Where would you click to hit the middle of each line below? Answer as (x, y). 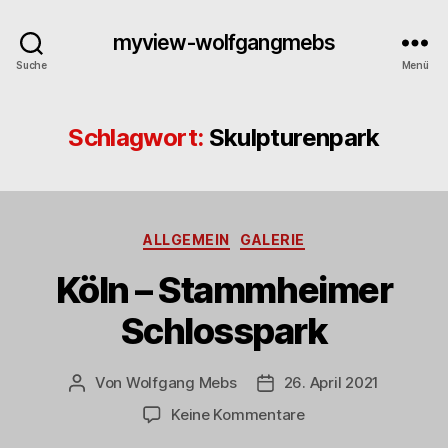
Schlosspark (224, 330)
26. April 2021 (331, 382)
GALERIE (272, 239)
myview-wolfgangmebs (224, 42)
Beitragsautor (124, 383)
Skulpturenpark (294, 137)
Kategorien (267, 235)
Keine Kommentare (238, 414)
